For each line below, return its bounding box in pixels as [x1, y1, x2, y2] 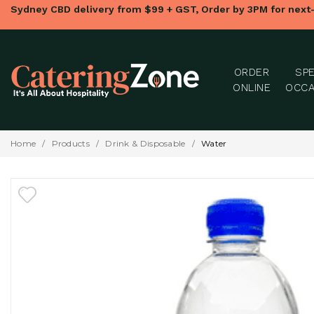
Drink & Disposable [105, 138, 186, 149]
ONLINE [233, 81, 271, 94]
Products [51, 138, 90, 149]
